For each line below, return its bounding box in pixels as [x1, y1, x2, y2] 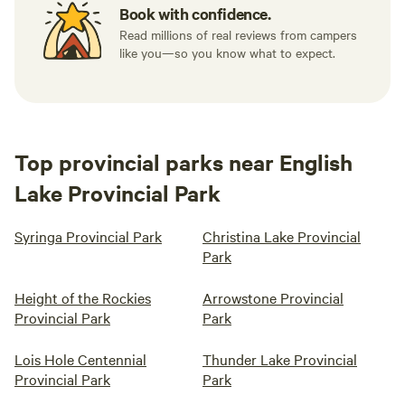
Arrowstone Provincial [202, 287, 344, 307]
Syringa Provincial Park [14, 226, 162, 246]
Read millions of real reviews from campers [119, 25, 357, 43]
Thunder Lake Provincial [202, 349, 357, 369]
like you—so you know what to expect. [119, 43, 335, 61]
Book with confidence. [119, 3, 271, 24]
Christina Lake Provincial [202, 226, 361, 246]
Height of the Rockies [14, 287, 151, 307]
